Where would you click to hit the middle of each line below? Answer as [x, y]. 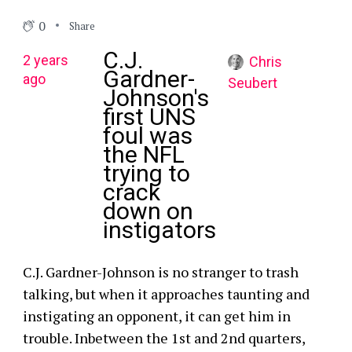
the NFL [143, 154]
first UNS [149, 117]
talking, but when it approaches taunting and [166, 294]
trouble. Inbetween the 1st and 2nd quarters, [163, 338]
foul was [147, 136]
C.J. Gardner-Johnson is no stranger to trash [160, 272]
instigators [159, 230]
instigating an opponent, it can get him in [156, 316]
